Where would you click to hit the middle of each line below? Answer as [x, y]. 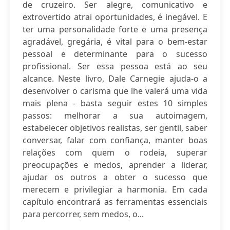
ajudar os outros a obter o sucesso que [115, 177]
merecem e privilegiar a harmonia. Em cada [115, 189]
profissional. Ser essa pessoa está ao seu [115, 66]
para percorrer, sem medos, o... [83, 214]
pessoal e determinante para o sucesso [115, 54]
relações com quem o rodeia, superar [115, 152]
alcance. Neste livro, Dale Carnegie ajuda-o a [115, 79]
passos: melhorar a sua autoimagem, [115, 116]
